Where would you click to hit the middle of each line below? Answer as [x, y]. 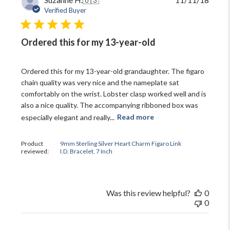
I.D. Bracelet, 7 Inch [86, 151]
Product [32, 143]
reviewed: [36, 151]
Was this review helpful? [148, 193]
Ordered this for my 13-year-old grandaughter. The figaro [113, 71]
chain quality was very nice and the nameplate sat [100, 82]
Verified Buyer [65, 10]
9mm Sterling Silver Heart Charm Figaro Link [120, 143]
